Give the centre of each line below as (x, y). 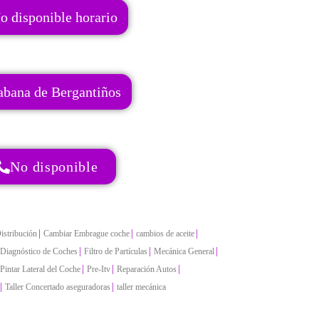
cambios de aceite (165, 233)
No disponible (54, 166)
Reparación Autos (147, 269)
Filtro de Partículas (116, 251)
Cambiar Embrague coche (87, 233)
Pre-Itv (99, 269)
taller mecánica (141, 287)
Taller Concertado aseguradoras (58, 287)
